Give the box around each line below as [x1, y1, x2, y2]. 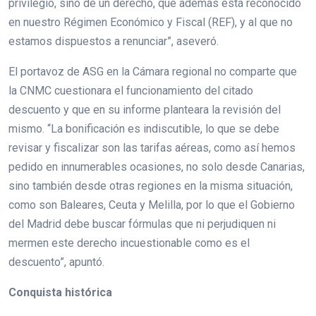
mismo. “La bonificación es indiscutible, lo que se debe [8, 121, 279, 135]
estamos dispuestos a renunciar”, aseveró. [8, 34, 219, 48]
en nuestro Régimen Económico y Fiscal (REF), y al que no [8, 15, 293, 29]
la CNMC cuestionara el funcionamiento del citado [8, 83, 253, 97]
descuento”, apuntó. [8, 255, 104, 269]
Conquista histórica [8, 285, 112, 299]
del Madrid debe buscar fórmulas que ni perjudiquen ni [8, 217, 276, 231]
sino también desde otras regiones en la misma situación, [8, 178, 293, 193]
